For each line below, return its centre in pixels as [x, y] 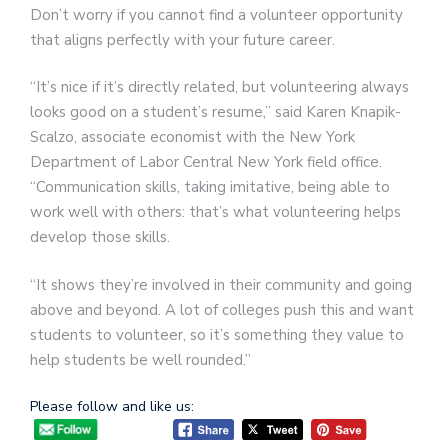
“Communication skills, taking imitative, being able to [210, 187]
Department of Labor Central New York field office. [206, 162]
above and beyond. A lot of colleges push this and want [222, 309]
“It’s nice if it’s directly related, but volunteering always [219, 87]
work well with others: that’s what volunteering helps [215, 212]
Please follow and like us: [112, 407]
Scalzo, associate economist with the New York [192, 137]
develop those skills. [100, 237]
